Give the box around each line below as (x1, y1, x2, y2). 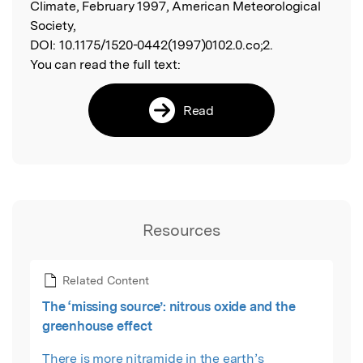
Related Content (62, 273, 149, 287)
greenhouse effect (42, 318, 152, 334)
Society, (30, 18, 76, 34)
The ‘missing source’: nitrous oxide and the (42, 298, 296, 314)
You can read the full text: (30, 57, 181, 73)
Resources (143, 220, 220, 241)
